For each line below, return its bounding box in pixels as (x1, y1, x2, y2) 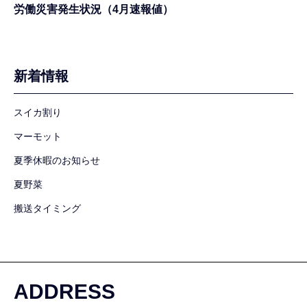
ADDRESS (14, 280, 115, 303)
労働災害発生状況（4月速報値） (14, 3, 173, 15)
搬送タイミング (14, 202, 81, 214)
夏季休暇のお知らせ (14, 154, 100, 166)
